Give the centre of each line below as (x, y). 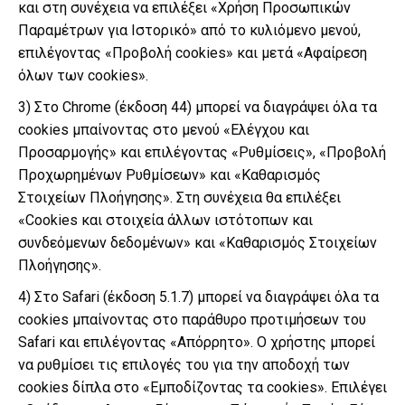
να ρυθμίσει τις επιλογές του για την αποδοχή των (184, 365)
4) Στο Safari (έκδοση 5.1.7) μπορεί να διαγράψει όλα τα (198, 297)
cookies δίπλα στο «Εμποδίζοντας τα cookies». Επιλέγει (202, 387)
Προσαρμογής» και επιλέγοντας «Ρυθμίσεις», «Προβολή (202, 152)
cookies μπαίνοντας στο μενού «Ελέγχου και (164, 130)
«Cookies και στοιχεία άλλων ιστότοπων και (165, 220)
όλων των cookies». (83, 75)
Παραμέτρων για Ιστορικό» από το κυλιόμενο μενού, (189, 30)
